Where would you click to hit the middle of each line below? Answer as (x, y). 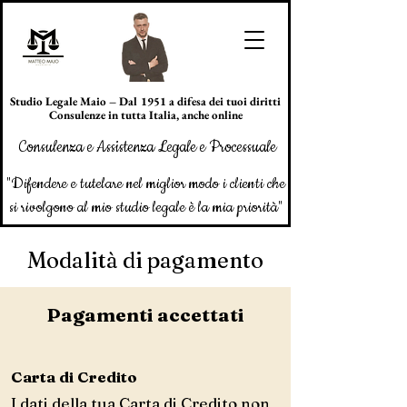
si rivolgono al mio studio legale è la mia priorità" (145, 207)
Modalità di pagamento (145, 260)
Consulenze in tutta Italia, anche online (145, 115)
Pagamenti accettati (145, 314)
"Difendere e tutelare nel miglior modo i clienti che (145, 184)
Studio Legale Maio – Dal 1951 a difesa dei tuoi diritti (145, 101)
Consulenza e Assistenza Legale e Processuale (145, 147)
